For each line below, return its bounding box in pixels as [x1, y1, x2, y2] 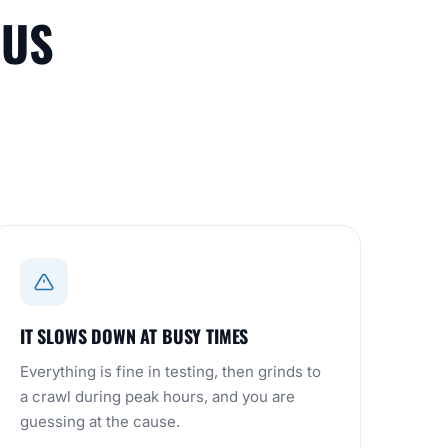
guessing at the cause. [20, 412, 180, 431]
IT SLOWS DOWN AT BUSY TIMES [20, 323, 249, 349]
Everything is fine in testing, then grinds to [20, 362, 321, 381]
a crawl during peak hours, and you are [20, 387, 295, 406]
